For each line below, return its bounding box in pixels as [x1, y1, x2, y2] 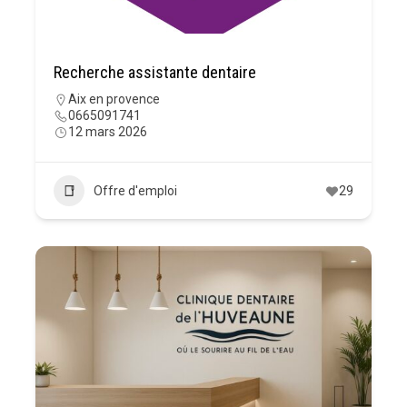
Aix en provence [68, 92, 160, 107]
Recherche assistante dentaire [54, 63, 256, 83]
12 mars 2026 [68, 124, 147, 140]
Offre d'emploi [94, 184, 177, 199]
